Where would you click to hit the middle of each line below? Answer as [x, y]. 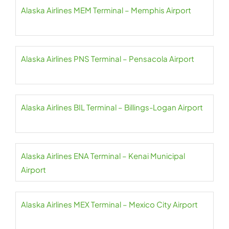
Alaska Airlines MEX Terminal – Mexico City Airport [109, 204]
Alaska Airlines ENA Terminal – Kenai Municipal [103, 156]
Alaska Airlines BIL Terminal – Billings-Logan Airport [112, 107]
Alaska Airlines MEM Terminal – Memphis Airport [106, 10]
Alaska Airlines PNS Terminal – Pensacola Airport [108, 59]
